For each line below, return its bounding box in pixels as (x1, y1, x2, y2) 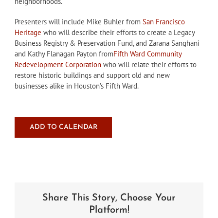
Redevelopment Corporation (15, 60, 101, 70)
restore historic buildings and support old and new (15, 71, 170, 80)
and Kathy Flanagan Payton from (15, 49, 113, 59)
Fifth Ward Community (113, 49, 182, 59)
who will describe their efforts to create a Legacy (41, 28, 195, 37)
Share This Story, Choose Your (42, 193, 176, 203)
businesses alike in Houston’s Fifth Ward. (15, 81, 139, 91)
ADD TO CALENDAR (29, 124, 97, 131)
